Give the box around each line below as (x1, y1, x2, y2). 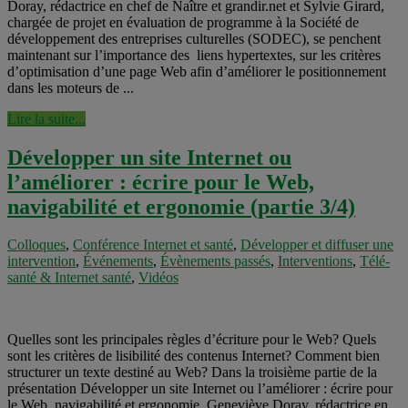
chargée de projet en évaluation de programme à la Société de (7, 14, 359, 30)
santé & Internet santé (7, 270, 131, 286)
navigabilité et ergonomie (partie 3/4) (7, 194, 355, 219)
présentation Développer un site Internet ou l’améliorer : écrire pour (7, 381, 393, 397)
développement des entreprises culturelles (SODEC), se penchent (7, 30, 381, 46)
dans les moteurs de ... (7, 79, 134, 96)
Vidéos (138, 270, 178, 286)
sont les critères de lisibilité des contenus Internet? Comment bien (7, 348, 380, 364)
